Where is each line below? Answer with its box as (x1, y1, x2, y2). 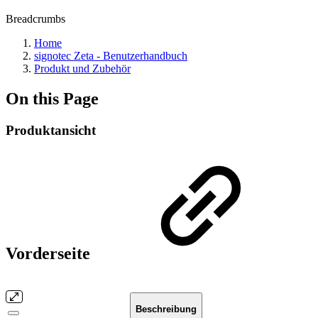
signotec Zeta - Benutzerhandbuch (34, 50, 187, 62)
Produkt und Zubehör (34, 62, 131, 75)
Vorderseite (6, 243, 94, 263)
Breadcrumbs (6, 13, 65, 25)
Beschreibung (136, 303, 197, 314)
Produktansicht (6, 122, 96, 138)
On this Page (6, 89, 99, 108)
